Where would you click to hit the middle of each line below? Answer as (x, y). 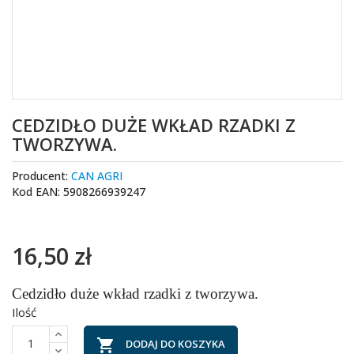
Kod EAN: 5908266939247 (79, 192)
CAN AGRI (97, 176)
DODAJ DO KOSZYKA (175, 344)
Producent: (41, 176)
